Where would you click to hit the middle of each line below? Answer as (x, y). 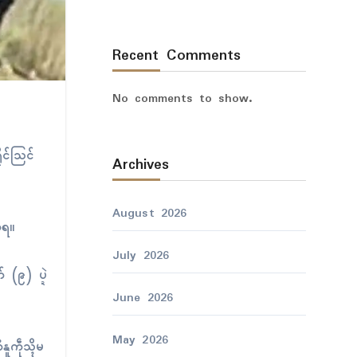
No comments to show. (182, 99)
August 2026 (149, 214)
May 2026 (140, 340)
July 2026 (141, 256)
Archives (140, 165)
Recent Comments (176, 56)
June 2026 (143, 298)
